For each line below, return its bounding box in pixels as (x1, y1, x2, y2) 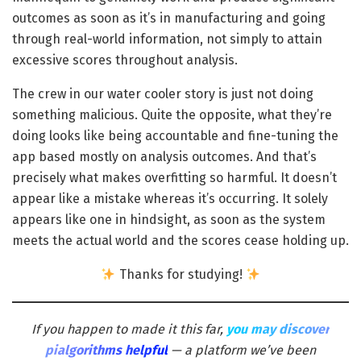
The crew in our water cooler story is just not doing (12, 86, 313, 102)
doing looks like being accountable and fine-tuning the (12, 128, 338, 144)
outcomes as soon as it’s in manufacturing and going (12, 10, 326, 27)
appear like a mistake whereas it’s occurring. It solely (12, 191, 328, 207)
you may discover (226, 322, 330, 338)
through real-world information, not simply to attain (12, 31, 322, 48)
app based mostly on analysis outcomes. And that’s (12, 149, 317, 165)
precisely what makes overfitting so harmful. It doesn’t (12, 170, 337, 186)
